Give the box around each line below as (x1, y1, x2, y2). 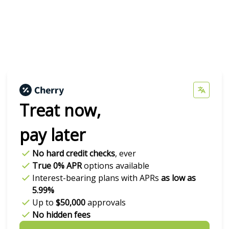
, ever (115, 147, 136, 159)
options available (82, 159, 149, 171)
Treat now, (19, 99, 101, 121)
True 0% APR (32, 159, 82, 171)
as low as (161, 172, 196, 184)
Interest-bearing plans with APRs (32, 172, 161, 184)
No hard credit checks (32, 147, 115, 159)
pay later (19, 123, 85, 146)
